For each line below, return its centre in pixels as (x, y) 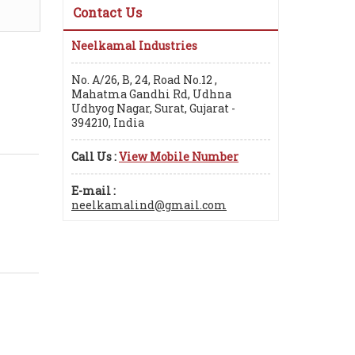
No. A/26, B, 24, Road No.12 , (144, 80)
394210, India (108, 123)
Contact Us (107, 13)
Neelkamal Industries (134, 46)
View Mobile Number (179, 157)
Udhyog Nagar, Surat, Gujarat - (153, 109)
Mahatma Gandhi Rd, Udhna (151, 94)
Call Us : (94, 157)
